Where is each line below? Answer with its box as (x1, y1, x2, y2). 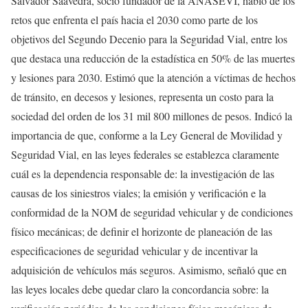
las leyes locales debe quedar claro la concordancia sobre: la (11, 282, 269, 297)
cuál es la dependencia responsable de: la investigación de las (11, 166, 274, 181)
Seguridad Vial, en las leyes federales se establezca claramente (11, 147, 279, 162)
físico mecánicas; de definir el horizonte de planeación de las (11, 224, 272, 239)
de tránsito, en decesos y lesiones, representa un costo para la (11, 89, 274, 104)
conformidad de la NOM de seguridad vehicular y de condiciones (11, 205, 293, 220)
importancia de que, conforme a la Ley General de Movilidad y (11, 128, 283, 143)
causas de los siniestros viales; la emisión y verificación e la (11, 186, 266, 201)
